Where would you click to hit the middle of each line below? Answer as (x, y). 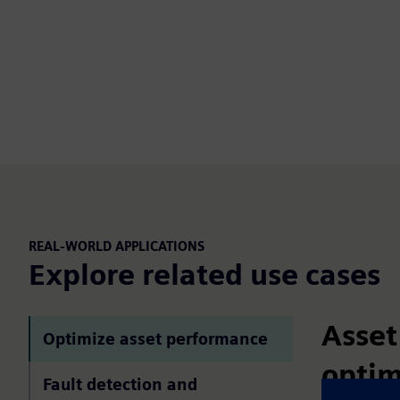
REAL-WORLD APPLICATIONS (117, 246)
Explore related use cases (204, 274)
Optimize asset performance (155, 338)
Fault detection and (120, 384)
